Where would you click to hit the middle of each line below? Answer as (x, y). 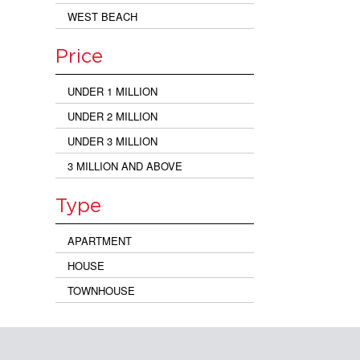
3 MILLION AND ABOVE (125, 166)
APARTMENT (99, 240)
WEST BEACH (102, 16)
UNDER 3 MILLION (112, 141)
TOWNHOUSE (101, 290)
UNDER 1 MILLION (112, 91)
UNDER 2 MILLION (112, 116)
